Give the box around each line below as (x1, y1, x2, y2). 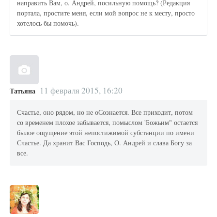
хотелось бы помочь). (17, 18, 79, 28)
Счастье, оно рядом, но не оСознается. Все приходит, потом (17, 108, 193, 117)
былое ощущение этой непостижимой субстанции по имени (17, 128, 195, 138)
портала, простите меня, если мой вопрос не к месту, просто (17, 8, 195, 18)
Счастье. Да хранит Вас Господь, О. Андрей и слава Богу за (17, 138, 192, 148)
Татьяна (10, 85, 35, 96)
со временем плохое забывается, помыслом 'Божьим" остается (17, 118, 198, 127)
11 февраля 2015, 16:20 (39, 84, 123, 96)
